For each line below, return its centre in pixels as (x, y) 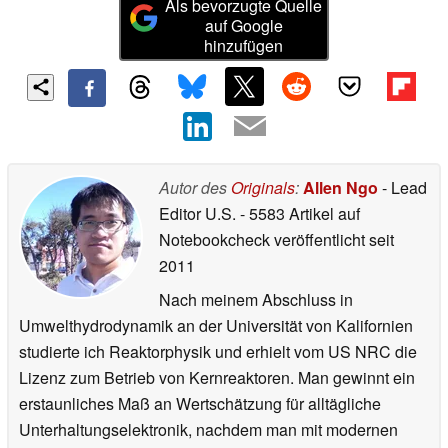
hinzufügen (244, 46)
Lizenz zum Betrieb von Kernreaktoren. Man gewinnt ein (217, 377)
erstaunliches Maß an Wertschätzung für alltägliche (200, 403)
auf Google (243, 26)
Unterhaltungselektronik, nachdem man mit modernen (208, 429)
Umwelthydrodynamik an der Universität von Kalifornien (216, 325)
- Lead (402, 187)
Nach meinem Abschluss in (256, 299)
